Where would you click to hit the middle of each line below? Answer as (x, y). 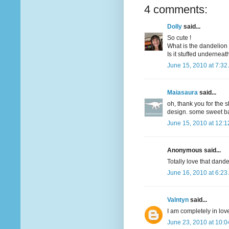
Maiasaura (182, 93)
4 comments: (176, 10)
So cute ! (179, 38)
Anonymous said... (194, 151)
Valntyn (178, 200)
